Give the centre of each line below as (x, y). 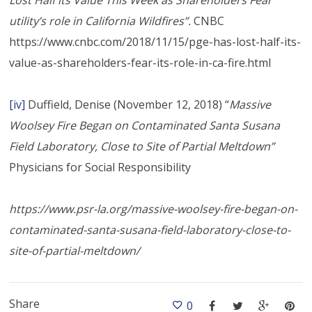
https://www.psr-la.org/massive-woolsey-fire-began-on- (154, 209)
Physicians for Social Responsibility (100, 167)
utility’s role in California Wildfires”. (102, 21)
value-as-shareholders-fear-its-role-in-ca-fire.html (140, 62)
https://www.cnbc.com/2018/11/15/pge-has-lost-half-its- (155, 41)
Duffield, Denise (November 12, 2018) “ (127, 104)
